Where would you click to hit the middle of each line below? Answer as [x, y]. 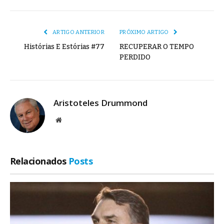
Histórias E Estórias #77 [64, 47]
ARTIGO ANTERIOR [78, 32]
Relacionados [39, 161]
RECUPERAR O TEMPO [157, 47]
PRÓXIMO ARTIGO [145, 32]
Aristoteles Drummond [100, 103]
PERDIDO [135, 57]
